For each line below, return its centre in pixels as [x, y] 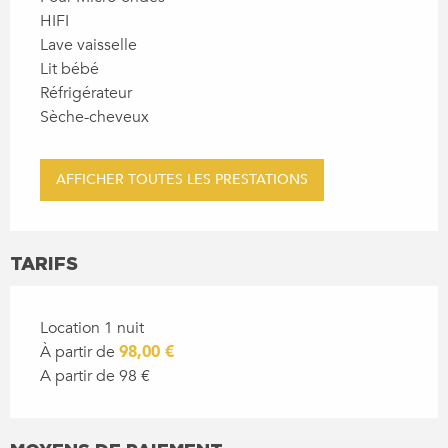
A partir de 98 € [95, 375]
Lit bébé [69, 68]
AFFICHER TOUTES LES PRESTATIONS [182, 179]
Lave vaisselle [88, 44]
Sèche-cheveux [94, 116]
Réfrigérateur [86, 92]
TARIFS [44, 262]
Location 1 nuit [92, 327]
